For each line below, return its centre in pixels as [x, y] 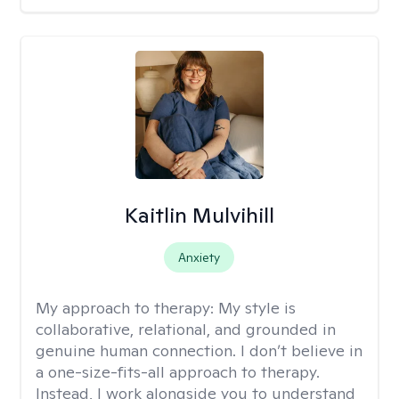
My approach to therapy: [127, 308]
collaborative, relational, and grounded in [186, 329]
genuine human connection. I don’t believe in [199, 350]
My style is [257, 308]
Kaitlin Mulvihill [199, 215]
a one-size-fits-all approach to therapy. [178, 372]
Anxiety [199, 257]
